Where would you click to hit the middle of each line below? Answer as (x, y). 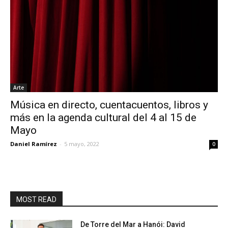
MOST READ (36, 199)
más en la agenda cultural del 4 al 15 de (103, 117)
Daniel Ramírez (34, 144)
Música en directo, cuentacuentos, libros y (109, 105)
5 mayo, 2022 (82, 144)
